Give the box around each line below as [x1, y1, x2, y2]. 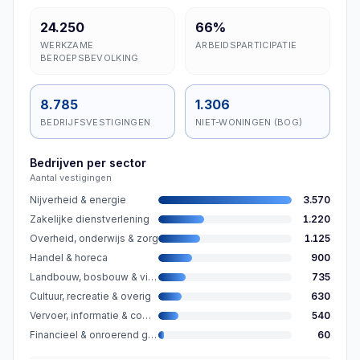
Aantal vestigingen [30, 172, 112, 183]
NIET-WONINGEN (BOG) [195, 117, 303, 128]
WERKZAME [40, 39, 94, 51]
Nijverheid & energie [30, 194, 126, 206]
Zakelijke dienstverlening [30, 213, 149, 225]
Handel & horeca [30, 252, 108, 264]
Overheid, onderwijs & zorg [30, 232, 158, 244]
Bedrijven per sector [30, 156, 146, 170]
